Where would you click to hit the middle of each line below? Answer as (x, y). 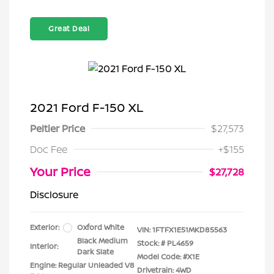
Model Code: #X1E (168, 257)
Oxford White (101, 227)
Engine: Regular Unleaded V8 (82, 265)
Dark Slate (95, 252)
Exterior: (45, 227)
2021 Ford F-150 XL (87, 107)
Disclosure (54, 194)
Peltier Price (57, 128)
